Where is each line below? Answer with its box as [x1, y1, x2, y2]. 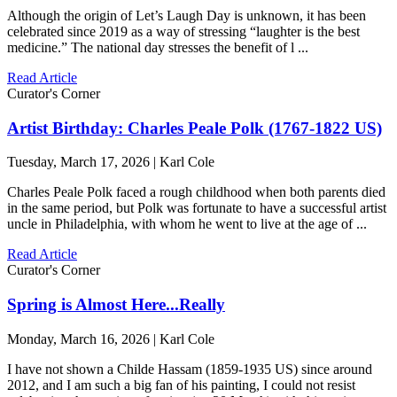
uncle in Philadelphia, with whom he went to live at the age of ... [7, 216, 367, 232]
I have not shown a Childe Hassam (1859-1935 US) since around [7, 361, 372, 377]
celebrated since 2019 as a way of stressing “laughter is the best [7, 24, 360, 39]
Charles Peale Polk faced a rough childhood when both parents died [7, 184, 385, 200]
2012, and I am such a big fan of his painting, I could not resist [7, 377, 355, 393]
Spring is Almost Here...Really [7, 295, 225, 315]
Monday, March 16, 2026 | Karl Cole [7, 331, 214, 346]
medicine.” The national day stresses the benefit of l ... [7, 40, 308, 55]
